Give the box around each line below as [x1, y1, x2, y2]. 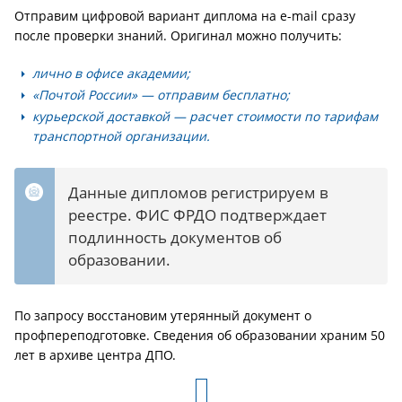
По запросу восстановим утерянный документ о [14, 307, 311, 324]
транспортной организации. [32, 127, 214, 144]
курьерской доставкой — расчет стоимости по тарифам [32, 108, 378, 125]
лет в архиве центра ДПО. [14, 346, 179, 363]
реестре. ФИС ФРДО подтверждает [68, 205, 327, 225]
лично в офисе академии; [32, 65, 190, 82]
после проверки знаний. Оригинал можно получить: [14, 27, 342, 44]
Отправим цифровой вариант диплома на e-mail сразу [14, 7, 355, 24]
